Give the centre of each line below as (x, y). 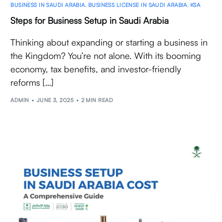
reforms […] (32, 83)
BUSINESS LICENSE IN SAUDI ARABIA (138, 5)
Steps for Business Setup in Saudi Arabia (90, 21)
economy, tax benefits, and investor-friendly (96, 69)
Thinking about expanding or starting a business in (109, 42)
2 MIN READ (97, 100)
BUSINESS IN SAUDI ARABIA (48, 5)
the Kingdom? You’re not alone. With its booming (106, 56)
